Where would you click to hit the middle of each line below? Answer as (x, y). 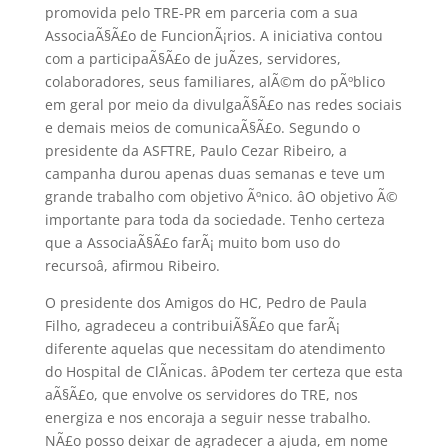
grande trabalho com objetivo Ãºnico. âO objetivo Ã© (221, 196)
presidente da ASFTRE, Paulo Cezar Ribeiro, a (195, 150)
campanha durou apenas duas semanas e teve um (214, 173)
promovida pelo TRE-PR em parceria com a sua (201, 12)
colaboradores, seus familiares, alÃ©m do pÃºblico (214, 81)
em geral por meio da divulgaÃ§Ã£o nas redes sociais (223, 104)
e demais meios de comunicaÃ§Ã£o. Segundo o (202, 127)
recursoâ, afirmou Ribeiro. (132, 265)
